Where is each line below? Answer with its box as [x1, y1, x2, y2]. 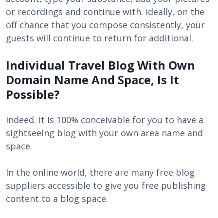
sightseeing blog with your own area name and [6, 127, 203, 139]
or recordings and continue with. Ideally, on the [6, 6, 204, 18]
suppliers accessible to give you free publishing [6, 180, 206, 191]
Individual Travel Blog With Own [6, 57, 195, 73]
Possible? [6, 86, 60, 102]
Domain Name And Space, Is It [6, 72, 179, 88]
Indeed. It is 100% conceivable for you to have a [6, 114, 203, 126]
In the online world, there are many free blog [6, 166, 195, 178]
